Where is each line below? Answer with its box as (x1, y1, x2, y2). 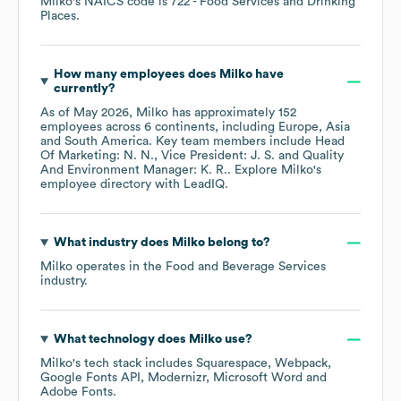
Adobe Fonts (40, 386, 113, 399)
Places (40, 10, 76, 23)
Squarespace (196, 357, 268, 371)
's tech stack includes (73, 357, 196, 371)
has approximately (168, 107, 278, 120)
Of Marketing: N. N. (40, 149, 154, 163)
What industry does (53, 236, 172, 250)
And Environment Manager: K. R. (40, 164, 227, 177)
